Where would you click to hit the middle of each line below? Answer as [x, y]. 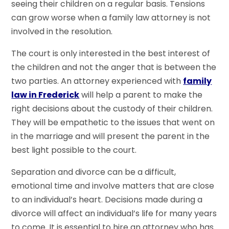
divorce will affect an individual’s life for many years [114, 213]
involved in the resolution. [62, 31]
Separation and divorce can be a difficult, [94, 172]
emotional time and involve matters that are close [113, 186]
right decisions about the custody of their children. [112, 108]
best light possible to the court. [74, 150]
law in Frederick [45, 95]
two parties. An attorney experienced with [97, 81]
